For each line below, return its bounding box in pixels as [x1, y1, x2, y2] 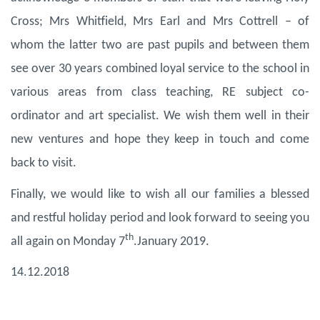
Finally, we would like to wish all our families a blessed [11, 187, 309, 201]
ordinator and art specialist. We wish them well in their [11, 109, 309, 124]
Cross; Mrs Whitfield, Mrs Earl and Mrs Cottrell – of [11, 15, 309, 29]
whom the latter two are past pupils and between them [11, 39, 309, 53]
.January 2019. [134, 234, 209, 249]
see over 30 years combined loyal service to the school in [11, 62, 309, 76]
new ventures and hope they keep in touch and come [11, 133, 309, 147]
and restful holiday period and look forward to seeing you [11, 211, 309, 225]
